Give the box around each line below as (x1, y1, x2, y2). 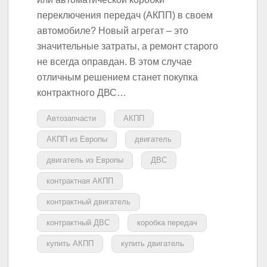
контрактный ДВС (46, 218, 110, 228)
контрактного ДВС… (37, 87, 127, 98)
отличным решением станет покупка (37, 72, 198, 82)
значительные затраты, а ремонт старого (37, 41, 219, 51)
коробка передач (137, 218, 198, 228)
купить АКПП (46, 239, 94, 249)
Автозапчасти (46, 114, 97, 123)
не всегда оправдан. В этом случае (37, 56, 193, 67)
